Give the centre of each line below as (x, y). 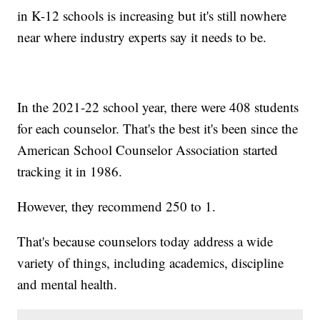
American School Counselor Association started (148, 150)
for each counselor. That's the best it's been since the (158, 129)
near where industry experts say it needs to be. (142, 37)
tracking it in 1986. (70, 171)
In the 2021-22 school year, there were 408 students (158, 107)
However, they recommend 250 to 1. (117, 206)
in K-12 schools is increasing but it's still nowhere (152, 16)
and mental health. (67, 284)
